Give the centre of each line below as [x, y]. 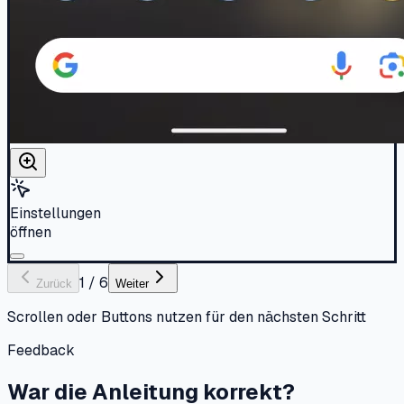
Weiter [132, 283]
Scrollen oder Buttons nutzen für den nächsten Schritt [187, 317]
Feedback [41, 350]
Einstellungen [55, 213]
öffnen [31, 232]
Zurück [54, 283]
